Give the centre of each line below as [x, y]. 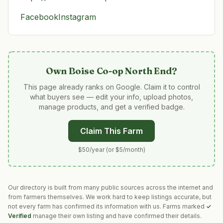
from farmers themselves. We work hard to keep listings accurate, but [110, 197]
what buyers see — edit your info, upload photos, [111, 97]
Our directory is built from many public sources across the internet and [111, 187]
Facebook [39, 17]
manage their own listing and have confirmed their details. [117, 216]
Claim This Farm [111, 131]
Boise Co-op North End [120, 71]
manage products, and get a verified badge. [111, 107]
